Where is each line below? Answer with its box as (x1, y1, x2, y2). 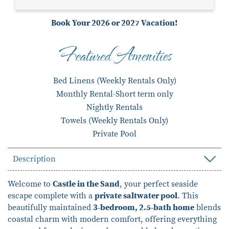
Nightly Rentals (86, 103, 143, 111)
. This (177, 191, 198, 200)
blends (194, 203, 221, 212)
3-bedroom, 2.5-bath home (93, 203, 194, 212)
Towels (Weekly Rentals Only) (61, 116, 168, 125)
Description (13, 154, 56, 163)
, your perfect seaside (120, 179, 198, 188)
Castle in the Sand (53, 179, 120, 188)
